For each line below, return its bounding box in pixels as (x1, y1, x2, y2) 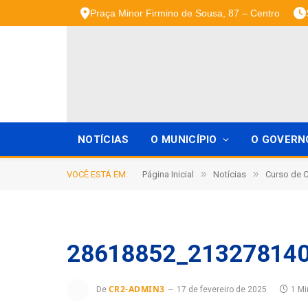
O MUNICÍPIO (151, 133, 217, 146)
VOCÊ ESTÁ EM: (67, 169, 128, 179)
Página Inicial (142, 169, 194, 179)
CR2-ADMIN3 (109, 283, 165, 296)
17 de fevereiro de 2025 (176, 285, 267, 295)
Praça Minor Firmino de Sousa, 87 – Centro (90, 7, 280, 19)
